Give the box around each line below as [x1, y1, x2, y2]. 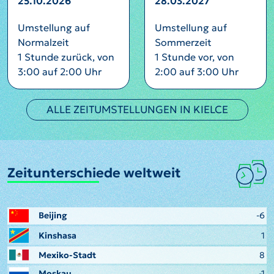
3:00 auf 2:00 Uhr [18, 65, 102, 78]
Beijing [39, 210, 68, 221]
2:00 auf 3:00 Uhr [155, 65, 239, 78]
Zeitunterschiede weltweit [7, 164, 181, 181]
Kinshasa [39, 229, 77, 241]
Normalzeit [18, 36, 69, 48]
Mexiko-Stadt [39, 249, 97, 261]
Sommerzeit [155, 36, 212, 48]
